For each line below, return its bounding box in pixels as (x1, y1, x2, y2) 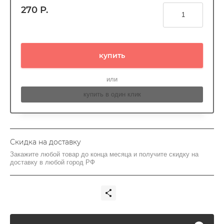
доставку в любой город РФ (10, 158, 95, 166)
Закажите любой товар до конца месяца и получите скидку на (10, 150, 198, 158)
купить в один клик (83, 90, 141, 98)
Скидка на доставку (10, 137, 81, 147)
